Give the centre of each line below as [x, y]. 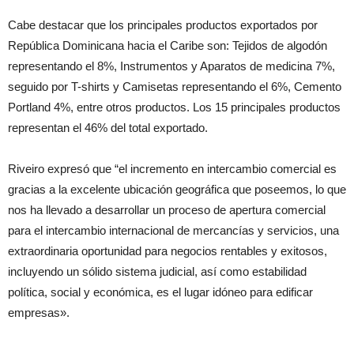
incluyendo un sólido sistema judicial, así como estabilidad [157, 271]
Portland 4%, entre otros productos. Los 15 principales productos [174, 107]
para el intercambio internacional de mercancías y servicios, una [173, 230]
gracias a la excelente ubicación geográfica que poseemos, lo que [177, 189]
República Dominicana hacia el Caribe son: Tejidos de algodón [168, 45]
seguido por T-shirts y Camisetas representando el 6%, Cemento [175, 86]
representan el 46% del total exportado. [108, 127]
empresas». [39, 312]
